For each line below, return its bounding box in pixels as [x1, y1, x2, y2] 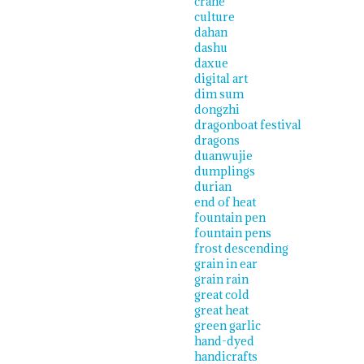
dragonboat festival [194, 116, 301, 132]
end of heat [194, 193, 256, 210]
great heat [194, 301, 249, 318]
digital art [194, 70, 248, 86]
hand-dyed [194, 332, 254, 349]
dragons [194, 132, 240, 148]
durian [194, 178, 232, 194]
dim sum [194, 85, 244, 102]
